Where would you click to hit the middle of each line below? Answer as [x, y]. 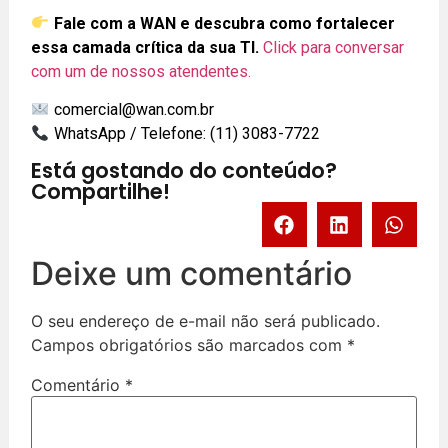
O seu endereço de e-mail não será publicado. [206, 321]
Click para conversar [334, 47]
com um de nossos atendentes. [141, 71]
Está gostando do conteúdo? [184, 171]
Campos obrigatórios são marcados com [189, 345]
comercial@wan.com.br [133, 109]
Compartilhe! [101, 192]
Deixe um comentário [192, 274]
